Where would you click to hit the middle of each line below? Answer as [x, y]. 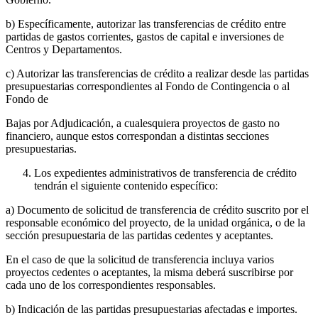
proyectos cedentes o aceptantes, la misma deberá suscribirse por [149, 273]
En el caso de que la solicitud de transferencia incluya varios [140, 260]
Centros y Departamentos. [64, 50]
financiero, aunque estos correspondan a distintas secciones [137, 136]
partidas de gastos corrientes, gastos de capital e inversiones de [145, 37]
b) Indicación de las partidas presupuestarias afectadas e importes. [152, 309]
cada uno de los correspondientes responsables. [111, 285]
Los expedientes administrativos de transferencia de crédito [165, 173]
